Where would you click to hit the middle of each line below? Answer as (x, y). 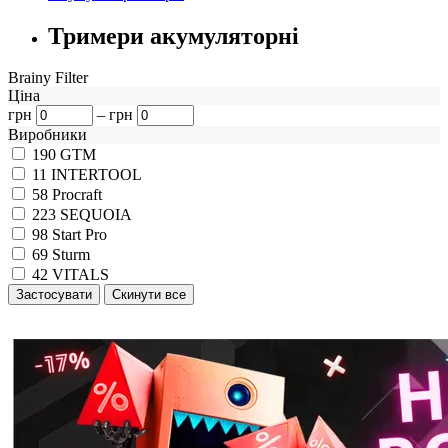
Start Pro (79, 235)
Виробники (47, 135)
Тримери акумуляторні (173, 35)
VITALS (80, 275)
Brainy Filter (48, 78)
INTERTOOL (96, 175)
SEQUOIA (96, 215)
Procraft (77, 195)
